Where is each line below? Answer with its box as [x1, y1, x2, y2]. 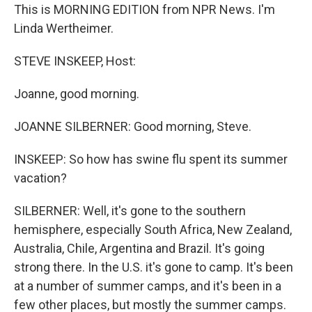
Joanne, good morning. [14, 86, 139, 101]
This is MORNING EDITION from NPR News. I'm [14, 2, 275, 17]
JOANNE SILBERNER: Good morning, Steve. [14, 119, 251, 134]
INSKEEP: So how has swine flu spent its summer [14, 152, 288, 166]
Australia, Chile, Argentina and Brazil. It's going [14, 241, 265, 256]
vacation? [14, 171, 67, 185]
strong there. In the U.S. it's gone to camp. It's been [14, 260, 293, 274]
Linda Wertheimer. [14, 21, 114, 36]
